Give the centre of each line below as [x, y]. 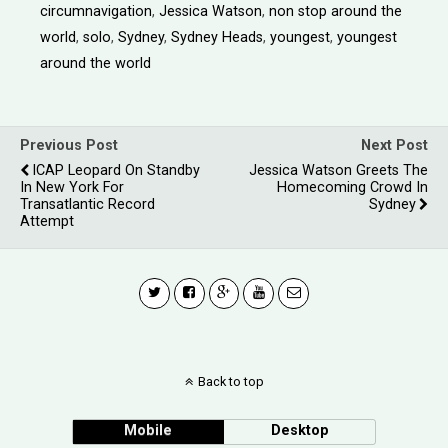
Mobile [148, 431]
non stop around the [335, 12]
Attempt [47, 222]
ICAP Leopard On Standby [116, 171]
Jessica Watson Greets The [338, 171]
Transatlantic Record [87, 205]
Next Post [394, 146]
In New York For [72, 188]
